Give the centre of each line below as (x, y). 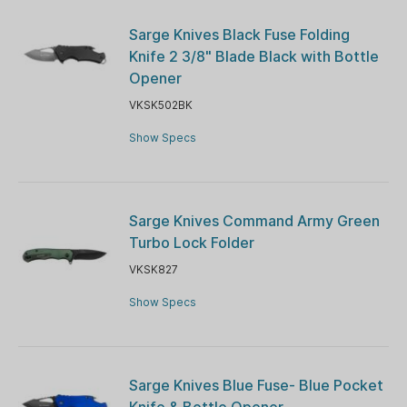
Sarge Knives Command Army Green (254, 220)
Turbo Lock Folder (191, 242)
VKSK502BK (160, 104)
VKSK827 (153, 269)
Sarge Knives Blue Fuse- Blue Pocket (256, 385)
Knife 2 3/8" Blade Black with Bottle (253, 56)
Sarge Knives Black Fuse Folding (239, 34)
